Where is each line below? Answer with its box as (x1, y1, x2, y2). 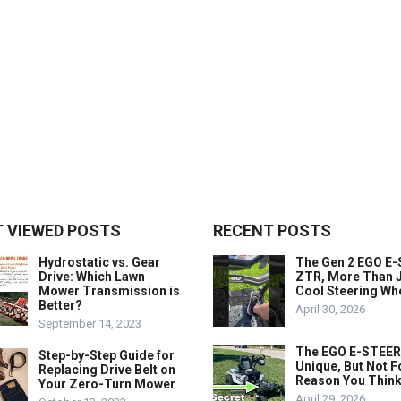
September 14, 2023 (38, 317, 141, 330)
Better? (38, 298, 82, 312)
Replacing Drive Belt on (38, 363, 175, 377)
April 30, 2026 (295, 303, 365, 316)
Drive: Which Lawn (38, 269, 145, 284)
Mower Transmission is (38, 284, 180, 298)
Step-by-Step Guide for (38, 348, 175, 363)
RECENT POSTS (213, 221, 331, 240)
